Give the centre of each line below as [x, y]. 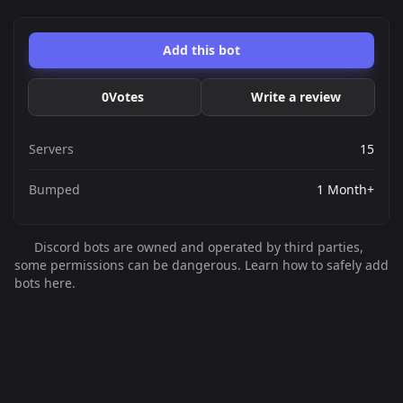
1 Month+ [345, 189]
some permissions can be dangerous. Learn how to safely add [201, 265]
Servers [51, 149]
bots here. [45, 283]
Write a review [296, 97]
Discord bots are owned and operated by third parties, [197, 247]
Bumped [54, 189]
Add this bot [201, 50]
